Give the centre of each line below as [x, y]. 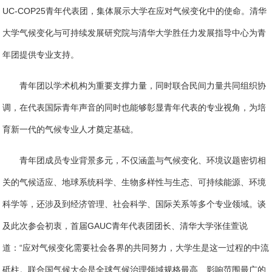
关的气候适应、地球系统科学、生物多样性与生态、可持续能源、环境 [134, 182]
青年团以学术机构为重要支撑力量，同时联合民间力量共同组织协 [143, 86]
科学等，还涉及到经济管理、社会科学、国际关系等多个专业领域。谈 [134, 204]
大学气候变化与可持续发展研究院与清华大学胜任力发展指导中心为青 [134, 33]
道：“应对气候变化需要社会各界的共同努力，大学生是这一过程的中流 [136, 248]
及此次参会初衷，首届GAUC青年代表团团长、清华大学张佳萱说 [125, 226]
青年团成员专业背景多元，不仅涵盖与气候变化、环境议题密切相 [143, 161]
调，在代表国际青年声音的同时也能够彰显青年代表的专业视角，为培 [134, 108]
